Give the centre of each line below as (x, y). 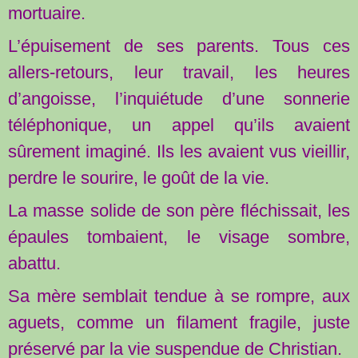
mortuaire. (47, 14)
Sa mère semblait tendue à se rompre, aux (179, 296)
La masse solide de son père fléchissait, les (179, 210)
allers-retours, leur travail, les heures (179, 72)
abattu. (34, 263)
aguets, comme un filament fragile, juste (179, 322)
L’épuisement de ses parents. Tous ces (179, 46)
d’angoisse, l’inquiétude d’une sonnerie (179, 98)
